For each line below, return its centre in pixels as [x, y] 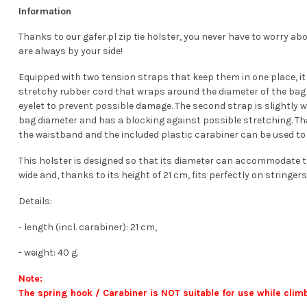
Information [45, 11]
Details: [35, 201]
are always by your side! [71, 51]
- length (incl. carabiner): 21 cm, [88, 227]
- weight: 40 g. [48, 253]
